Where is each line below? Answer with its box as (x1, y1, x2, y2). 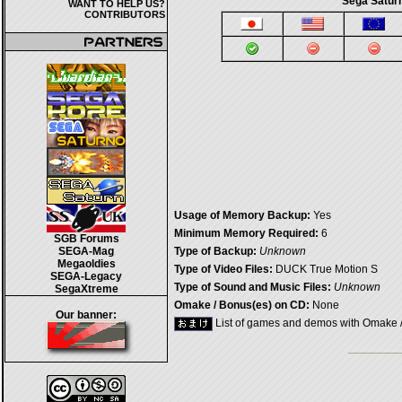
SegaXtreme (54, 283, 118, 295)
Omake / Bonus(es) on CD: (174, 299, 310, 311)
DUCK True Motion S (273, 263, 378, 275)
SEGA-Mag (58, 245, 114, 258)
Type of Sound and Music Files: (174, 281, 331, 293)
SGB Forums (53, 232, 119, 245)
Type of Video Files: (174, 263, 273, 275)
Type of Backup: (174, 245, 257, 258)
